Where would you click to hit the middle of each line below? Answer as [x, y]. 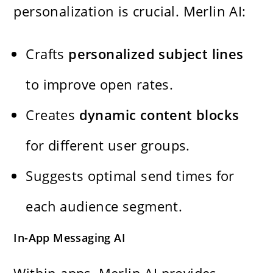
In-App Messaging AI [70, 237]
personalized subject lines [156, 53]
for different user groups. [108, 145]
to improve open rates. [100, 84]
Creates [52, 114]
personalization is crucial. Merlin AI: [130, 11]
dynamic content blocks [159, 114]
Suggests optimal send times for [130, 175]
